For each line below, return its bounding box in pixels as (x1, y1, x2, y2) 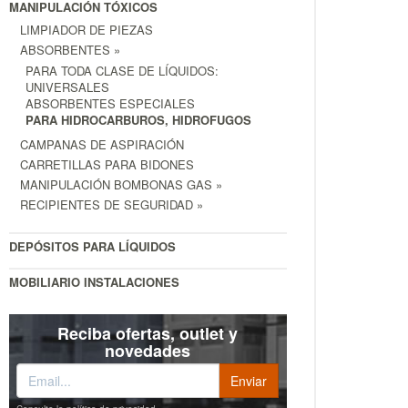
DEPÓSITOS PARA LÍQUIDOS (9, 238, 176, 256)
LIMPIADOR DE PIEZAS (20, 21, 153, 39)
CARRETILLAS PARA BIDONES (20, 156, 194, 174)
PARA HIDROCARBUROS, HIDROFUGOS (25, 111, 251, 129)
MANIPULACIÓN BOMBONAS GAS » (20, 176, 222, 194)
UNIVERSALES (25, 78, 109, 97)
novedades (105, 339, 191, 363)
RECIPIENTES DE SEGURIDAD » (20, 196, 203, 214)
